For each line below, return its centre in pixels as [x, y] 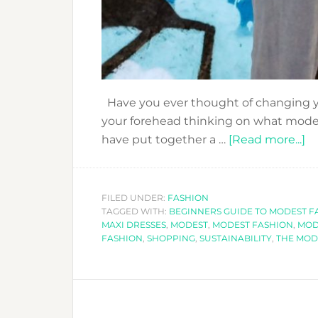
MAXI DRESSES [134, 224]
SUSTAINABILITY [236, 238]
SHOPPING [171, 238]
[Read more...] [267, 139]
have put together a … [165, 139]
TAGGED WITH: [135, 211]
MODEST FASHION [253, 224]
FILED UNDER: [135, 197]
